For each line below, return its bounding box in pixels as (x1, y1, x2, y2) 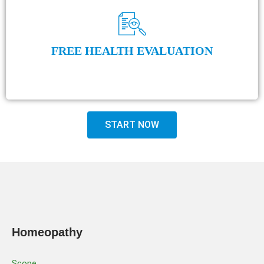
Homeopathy (12, 225, 82, 239)
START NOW (105, 118, 159, 130)
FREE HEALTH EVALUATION (51, 44, 213, 57)
